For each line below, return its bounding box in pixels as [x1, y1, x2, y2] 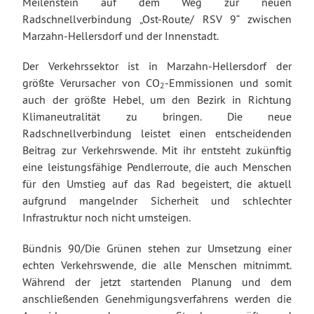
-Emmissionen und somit [165, 76, 292, 90]
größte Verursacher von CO [22, 76, 161, 90]
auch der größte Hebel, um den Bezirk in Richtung [22, 93, 292, 107]
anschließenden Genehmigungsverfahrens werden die [22, 291, 292, 306]
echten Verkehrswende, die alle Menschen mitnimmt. [22, 257, 292, 272]
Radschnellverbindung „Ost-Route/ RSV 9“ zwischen [22, 12, 292, 27]
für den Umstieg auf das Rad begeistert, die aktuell [22, 177, 292, 191]
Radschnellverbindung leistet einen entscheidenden [22, 126, 292, 141]
